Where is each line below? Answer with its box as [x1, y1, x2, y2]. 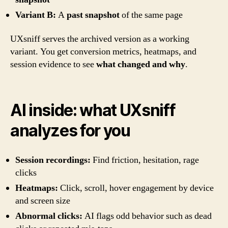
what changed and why [96, 59, 185, 71]
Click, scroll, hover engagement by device [58, 182, 214, 194]
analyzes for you [10, 120, 130, 140]
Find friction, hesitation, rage [91, 154, 199, 166]
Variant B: [15, 9, 56, 21]
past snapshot [67, 9, 120, 21]
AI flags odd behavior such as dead [82, 210, 212, 222]
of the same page [120, 9, 183, 21]
